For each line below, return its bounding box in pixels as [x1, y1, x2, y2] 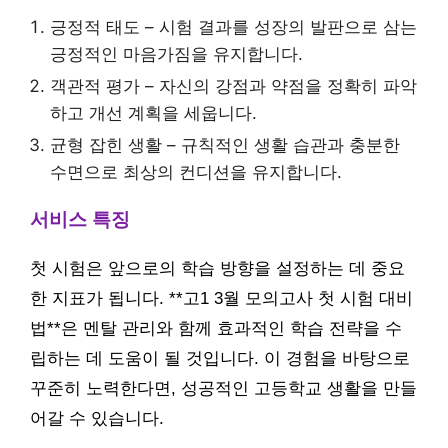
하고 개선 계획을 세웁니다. [50, 103, 257, 124]
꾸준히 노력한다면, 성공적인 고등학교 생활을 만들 [30, 379, 417, 399]
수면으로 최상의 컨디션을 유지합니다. [50, 162, 342, 183]
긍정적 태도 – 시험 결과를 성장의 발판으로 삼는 [50, 17, 417, 38]
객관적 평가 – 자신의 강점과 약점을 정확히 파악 [50, 76, 417, 97]
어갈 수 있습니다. [30, 409, 164, 429]
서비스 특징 [30, 209, 130, 231]
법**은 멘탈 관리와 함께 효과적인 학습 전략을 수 [30, 319, 402, 339]
